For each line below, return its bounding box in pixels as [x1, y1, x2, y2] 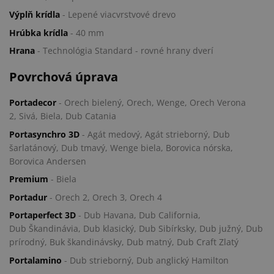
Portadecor [9, 97, 59, 109]
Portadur [9, 191, 47, 203]
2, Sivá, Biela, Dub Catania [9, 110, 116, 122]
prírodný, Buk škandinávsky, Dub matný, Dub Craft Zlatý [9, 236, 239, 248]
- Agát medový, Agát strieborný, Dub [82, 128, 230, 140]
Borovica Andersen [9, 155, 86, 167]
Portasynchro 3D [9, 128, 82, 140]
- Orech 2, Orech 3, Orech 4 [47, 191, 162, 203]
